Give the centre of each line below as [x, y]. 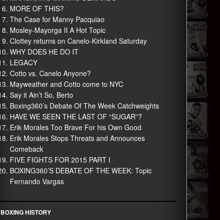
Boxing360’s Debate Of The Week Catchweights [84, 106]
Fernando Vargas [37, 181]
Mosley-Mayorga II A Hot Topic [57, 30]
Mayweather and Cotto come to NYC [66, 84]
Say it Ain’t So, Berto [41, 95]
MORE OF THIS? [37, 8]
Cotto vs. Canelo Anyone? [50, 73]
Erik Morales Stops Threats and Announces [77, 138]
